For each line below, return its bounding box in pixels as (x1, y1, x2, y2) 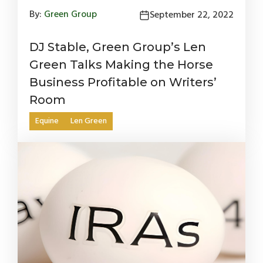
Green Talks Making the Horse (29, 58, 213, 72)
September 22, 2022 (150, 8, 234, 23)
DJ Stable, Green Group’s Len (29, 40, 206, 54)
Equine (35, 114, 59, 128)
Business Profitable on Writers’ (29, 75, 217, 89)
